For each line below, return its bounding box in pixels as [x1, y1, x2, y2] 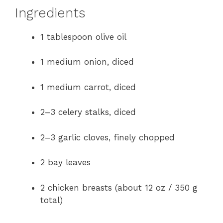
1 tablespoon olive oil [40, 31, 126, 42]
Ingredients [15, 4, 85, 21]
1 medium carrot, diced [40, 82, 136, 92]
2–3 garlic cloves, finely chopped [40, 132, 175, 142]
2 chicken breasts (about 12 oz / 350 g [40, 182, 198, 193]
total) [40, 195, 63, 205]
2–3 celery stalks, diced [40, 107, 136, 117]
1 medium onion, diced [40, 57, 134, 67]
